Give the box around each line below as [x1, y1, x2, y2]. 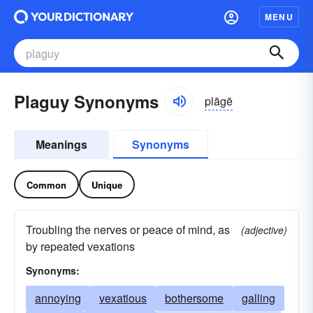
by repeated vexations [26, 238, 135, 254]
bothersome [165, 290, 224, 306]
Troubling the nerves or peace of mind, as [26, 221, 230, 238]
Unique [92, 177, 122, 191]
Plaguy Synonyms [14, 89, 159, 113]
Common [27, 177, 66, 191]
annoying [35, 290, 81, 306]
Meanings [36, 136, 87, 152]
